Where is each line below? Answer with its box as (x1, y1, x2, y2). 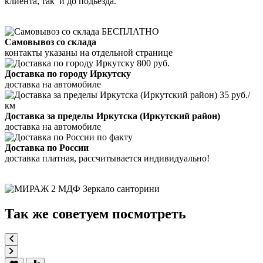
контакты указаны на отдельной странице (5, 47, 173, 58)
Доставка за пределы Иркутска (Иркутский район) (5, 110, 220, 121)
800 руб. (134, 58, 170, 68)
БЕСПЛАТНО (99, 26, 159, 36)
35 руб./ (217, 89, 250, 100)
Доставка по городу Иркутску (5, 68, 131, 79)
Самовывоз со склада (5, 36, 96, 47)
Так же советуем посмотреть (5, 205, 186, 221)
